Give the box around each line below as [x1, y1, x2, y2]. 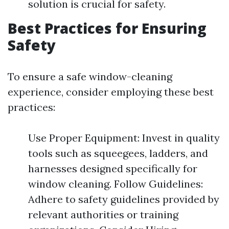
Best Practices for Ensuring [8, 18, 207, 38]
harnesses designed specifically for [28, 162, 197, 175]
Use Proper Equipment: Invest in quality [28, 131, 220, 144]
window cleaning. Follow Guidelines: [28, 177, 203, 190]
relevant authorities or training [28, 208, 178, 221]
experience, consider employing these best [8, 85, 214, 98]
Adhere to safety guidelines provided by [28, 193, 219, 205]
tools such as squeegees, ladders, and [28, 147, 208, 159]
